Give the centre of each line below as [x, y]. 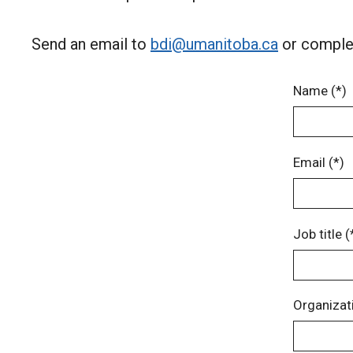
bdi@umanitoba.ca [214, 44]
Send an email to [91, 44]
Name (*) [320, 91]
